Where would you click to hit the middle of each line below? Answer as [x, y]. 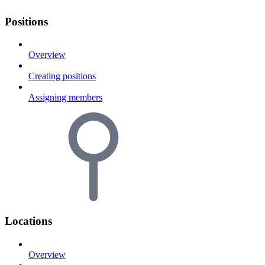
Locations [28, 221]
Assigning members [65, 98]
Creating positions [62, 76]
